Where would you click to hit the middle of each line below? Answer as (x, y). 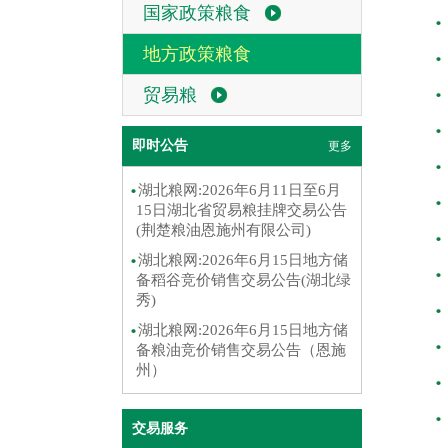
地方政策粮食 (197, 54)
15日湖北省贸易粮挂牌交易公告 (241, 210)
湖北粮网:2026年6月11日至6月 (239, 190)
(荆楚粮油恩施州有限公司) (223, 230)
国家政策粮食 (197, 13)
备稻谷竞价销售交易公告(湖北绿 (243, 280)
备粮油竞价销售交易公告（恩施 (241, 350)
